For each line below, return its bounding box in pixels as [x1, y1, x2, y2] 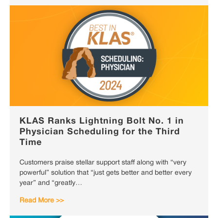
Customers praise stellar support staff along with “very [19, 160, 186, 166]
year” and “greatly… [19, 180, 82, 187]
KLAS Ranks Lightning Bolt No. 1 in [19, 117, 184, 126]
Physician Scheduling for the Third [19, 127, 180, 137]
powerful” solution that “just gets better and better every [19, 170, 192, 177]
